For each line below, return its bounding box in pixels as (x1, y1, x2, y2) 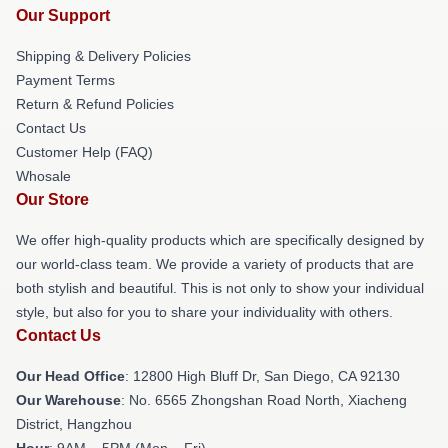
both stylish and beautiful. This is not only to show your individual (16, 279, 424, 296)
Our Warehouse (16, 391, 121, 408)
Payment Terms (16, 71, 115, 88)
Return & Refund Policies (16, 95, 174, 112)
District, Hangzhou (16, 415, 132, 432)
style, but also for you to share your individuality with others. (16, 303, 393, 320)
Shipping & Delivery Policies (16, 47, 191, 64)
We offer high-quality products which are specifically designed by (16, 231, 424, 248)
